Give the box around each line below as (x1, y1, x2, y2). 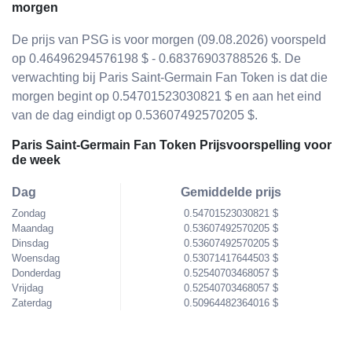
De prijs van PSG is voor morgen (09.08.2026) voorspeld (12, 33, 326, 46)
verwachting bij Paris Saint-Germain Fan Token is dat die (12, 71, 328, 84)
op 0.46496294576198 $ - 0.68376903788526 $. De (12, 52, 301, 65)
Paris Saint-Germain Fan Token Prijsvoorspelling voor (12, 138, 332, 152)
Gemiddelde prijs (180, 185, 281, 199)
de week (12, 153, 60, 167)
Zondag (12, 207, 46, 219)
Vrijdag (12, 282, 43, 294)
